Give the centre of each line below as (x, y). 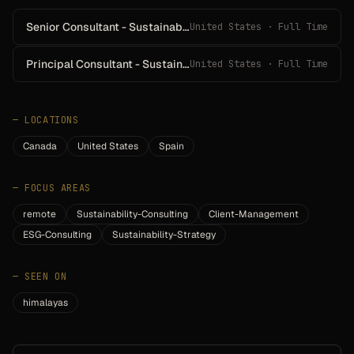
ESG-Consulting (57, 235)
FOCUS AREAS (58, 188)
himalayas (45, 303)
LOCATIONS (52, 120)
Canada (40, 146)
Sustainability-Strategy (164, 235)
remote (40, 214)
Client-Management (254, 214)
